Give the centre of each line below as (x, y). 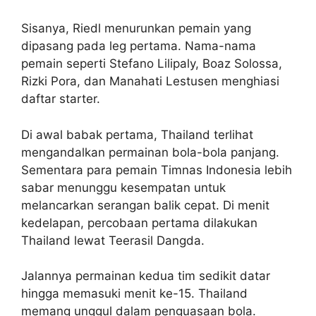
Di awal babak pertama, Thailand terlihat (137, 134)
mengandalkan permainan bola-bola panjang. (150, 152)
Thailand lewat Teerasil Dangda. (113, 240)
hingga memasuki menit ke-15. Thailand (134, 293)
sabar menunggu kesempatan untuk (123, 187)
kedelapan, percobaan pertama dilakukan (139, 223)
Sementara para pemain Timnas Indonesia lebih (157, 170)
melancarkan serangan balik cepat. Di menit (145, 205)
